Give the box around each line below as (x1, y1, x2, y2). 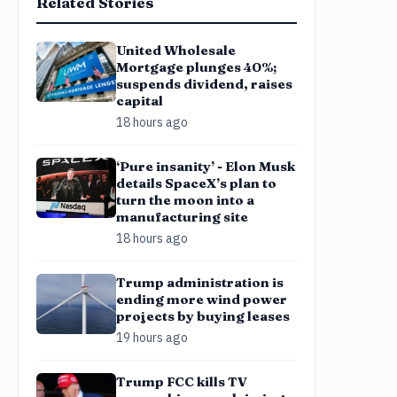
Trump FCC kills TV (116, 373, 247, 390)
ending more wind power (116, 291, 287, 307)
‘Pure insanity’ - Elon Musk (116, 158, 295, 175)
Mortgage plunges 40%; (116, 58, 276, 75)
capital (116, 92, 163, 109)
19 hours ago (116, 330, 188, 346)
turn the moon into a (116, 191, 254, 208)
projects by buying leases (116, 307, 290, 324)
